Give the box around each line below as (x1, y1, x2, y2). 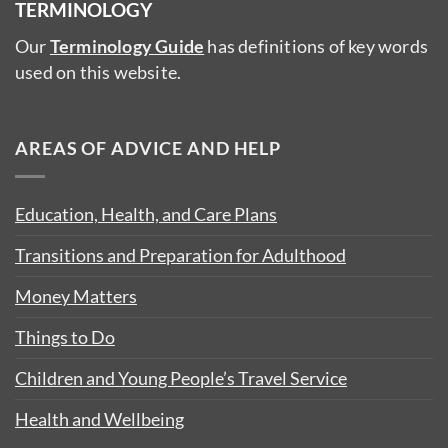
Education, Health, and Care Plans (15, 204, 277, 226)
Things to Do (15, 327, 115, 349)
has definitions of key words (204, 35, 429, 57)
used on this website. (15, 61, 182, 83)
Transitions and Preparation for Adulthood (15, 245, 346, 267)
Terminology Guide (49, 35, 205, 57)
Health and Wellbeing (15, 409, 184, 431)
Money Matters (15, 286, 137, 308)
